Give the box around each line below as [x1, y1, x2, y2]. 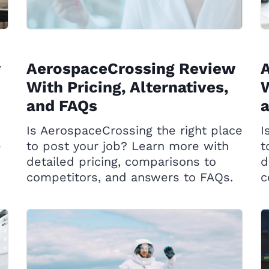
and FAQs [26, 97, 97, 115]
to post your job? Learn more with [26, 139, 229, 153]
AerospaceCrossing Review [26, 59, 235, 77]
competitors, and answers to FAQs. [26, 170, 233, 184]
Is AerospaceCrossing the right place [26, 123, 243, 138]
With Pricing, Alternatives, [26, 78, 229, 96]
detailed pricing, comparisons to [26, 154, 216, 169]
